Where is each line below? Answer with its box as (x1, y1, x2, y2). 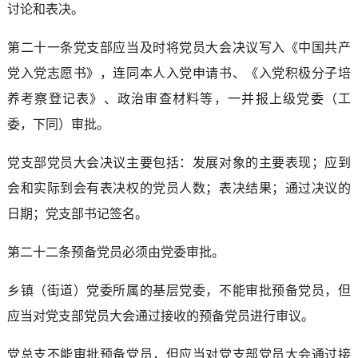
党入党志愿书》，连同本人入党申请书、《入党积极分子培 (6, 66, 352, 80)
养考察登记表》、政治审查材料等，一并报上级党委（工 (6, 91, 352, 105)
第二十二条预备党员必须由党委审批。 (6, 245, 225, 259)
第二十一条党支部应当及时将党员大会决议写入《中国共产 (6, 40, 352, 54)
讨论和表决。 (6, 2, 84, 16)
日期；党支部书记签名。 (6, 206, 148, 221)
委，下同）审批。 (6, 117, 109, 131)
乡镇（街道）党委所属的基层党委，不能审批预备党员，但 (6, 283, 352, 297)
